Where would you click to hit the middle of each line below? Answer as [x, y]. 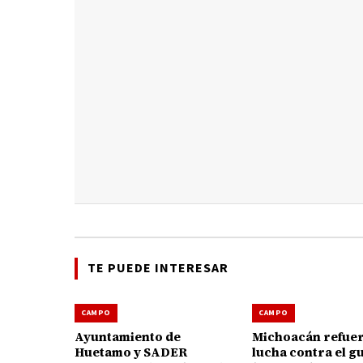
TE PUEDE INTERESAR [158, 268]
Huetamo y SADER [131, 352]
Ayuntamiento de [128, 336]
